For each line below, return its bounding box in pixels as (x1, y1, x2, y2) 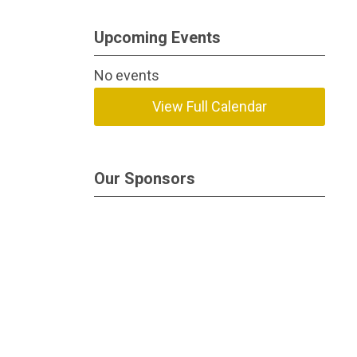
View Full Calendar (152, 98, 267, 115)
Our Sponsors (94, 169, 195, 188)
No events (94, 67, 159, 84)
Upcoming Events (94, 28, 221, 47)
